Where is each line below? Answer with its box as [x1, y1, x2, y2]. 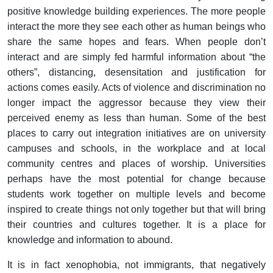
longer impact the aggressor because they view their [7, 97, 266, 108]
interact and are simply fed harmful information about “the [7, 52, 266, 63]
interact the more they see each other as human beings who [7, 21, 266, 32]
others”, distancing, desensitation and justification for [7, 67, 266, 78]
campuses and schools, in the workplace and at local [7, 143, 266, 154]
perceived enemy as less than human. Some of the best [7, 113, 266, 124]
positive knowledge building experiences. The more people [7, 6, 266, 17]
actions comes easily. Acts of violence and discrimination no [7, 82, 266, 93]
